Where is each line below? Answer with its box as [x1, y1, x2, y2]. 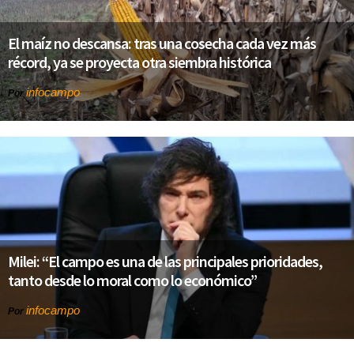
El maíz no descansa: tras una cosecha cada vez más [8, 32, 316, 53]
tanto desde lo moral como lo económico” [8, 269, 257, 290]
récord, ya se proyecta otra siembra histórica [8, 51, 271, 72]
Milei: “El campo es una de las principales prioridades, [8, 250, 322, 271]
